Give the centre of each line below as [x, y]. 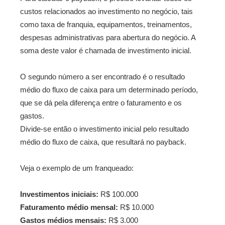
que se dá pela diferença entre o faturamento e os [101, 103]
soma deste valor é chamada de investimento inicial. [106, 50]
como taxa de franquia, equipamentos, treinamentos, [106, 24]
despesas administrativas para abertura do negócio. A [108, 37]
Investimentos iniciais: [59, 194]
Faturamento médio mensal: [69, 207]
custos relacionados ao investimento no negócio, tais [106, 11]
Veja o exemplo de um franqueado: [77, 168]
